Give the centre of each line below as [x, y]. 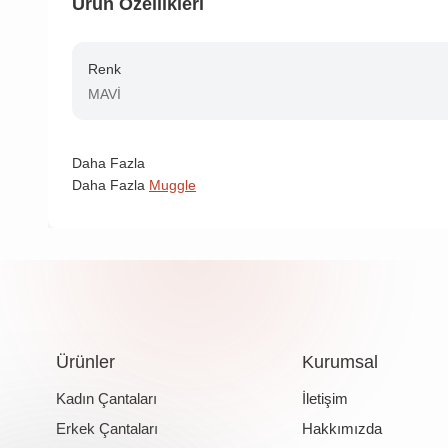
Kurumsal [340, 362]
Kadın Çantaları [106, 399]
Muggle [172, 185]
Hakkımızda [342, 429]
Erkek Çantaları [106, 429]
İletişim [325, 399]
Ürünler [85, 362]
